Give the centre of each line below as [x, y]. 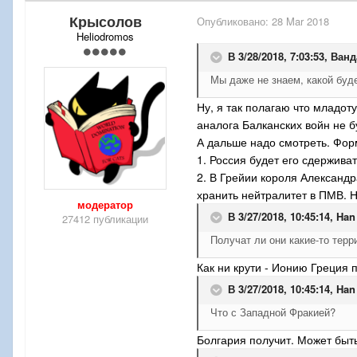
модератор [105, 205]
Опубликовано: [234, 22]
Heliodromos [105, 37]
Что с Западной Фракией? [273, 312]
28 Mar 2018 [300, 22]
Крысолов [105, 22]
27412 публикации [105, 219]
